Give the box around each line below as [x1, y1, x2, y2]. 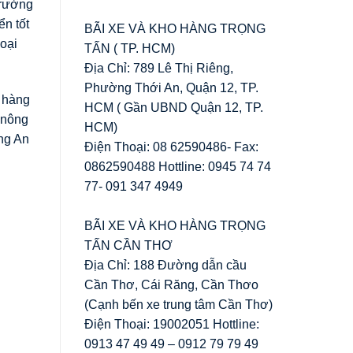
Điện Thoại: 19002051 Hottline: [84, 317, 259, 331]
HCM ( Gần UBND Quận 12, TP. [84, 100, 263, 114]
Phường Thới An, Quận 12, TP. [84, 80, 258, 95]
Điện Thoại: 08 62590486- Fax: [84, 139, 258, 154]
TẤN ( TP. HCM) [84, 41, 175, 55]
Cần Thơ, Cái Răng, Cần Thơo [84, 277, 258, 292]
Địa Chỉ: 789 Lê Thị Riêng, [84, 61, 233, 75]
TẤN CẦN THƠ [84, 238, 173, 252]
